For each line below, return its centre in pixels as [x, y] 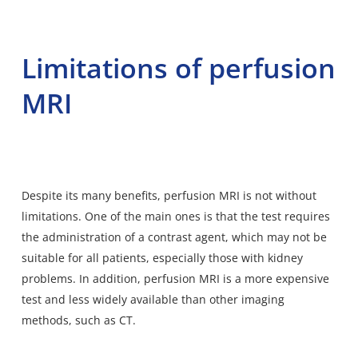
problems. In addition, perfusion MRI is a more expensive [175, 278]
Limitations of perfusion [178, 68]
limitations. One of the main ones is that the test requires [175, 216]
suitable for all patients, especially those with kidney [162, 257]
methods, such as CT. [78, 320]
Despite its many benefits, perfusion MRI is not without [169, 195]
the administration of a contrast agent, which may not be [174, 237]
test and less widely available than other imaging [153, 299]
